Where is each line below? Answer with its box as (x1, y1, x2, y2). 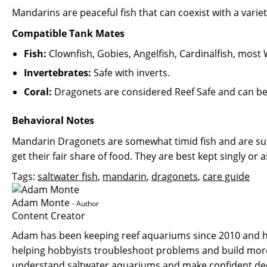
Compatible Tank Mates (12, 27, 125, 40)
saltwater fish (38, 170, 98, 183)
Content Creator (12, 209, 85, 222)
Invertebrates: (24, 66, 91, 79)
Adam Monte (12, 196, 70, 209)
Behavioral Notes (12, 114, 94, 127)
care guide (203, 170, 250, 183)
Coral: (24, 85, 52, 98)
